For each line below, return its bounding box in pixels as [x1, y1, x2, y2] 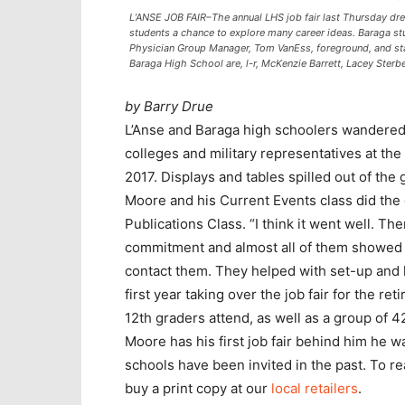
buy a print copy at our [125, 380, 271, 397]
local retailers [271, 380, 358, 397]
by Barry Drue [125, 98, 213, 115]
